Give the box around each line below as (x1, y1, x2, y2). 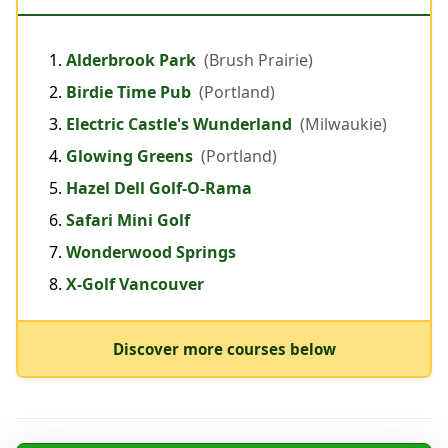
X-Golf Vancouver (66, 273, 204, 296)
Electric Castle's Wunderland (66, 113, 296, 136)
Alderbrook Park (66, 49, 200, 72)
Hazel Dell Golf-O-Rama (66, 177, 252, 200)
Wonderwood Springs (66, 241, 236, 264)
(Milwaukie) (300, 113, 387, 136)
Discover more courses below (112, 339, 336, 360)
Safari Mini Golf (66, 209, 190, 232)
